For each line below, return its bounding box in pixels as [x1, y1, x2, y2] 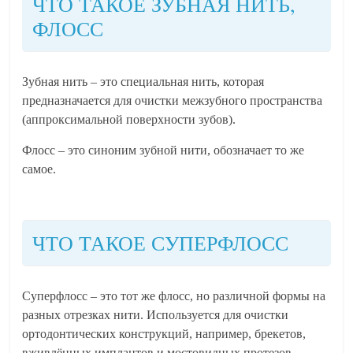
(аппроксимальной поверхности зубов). [22, 113, 236, 126]
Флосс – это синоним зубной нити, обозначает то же [22, 143, 305, 157]
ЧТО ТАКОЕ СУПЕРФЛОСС [32, 229, 289, 256]
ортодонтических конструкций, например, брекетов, [22, 327, 307, 340]
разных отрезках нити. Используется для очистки [22, 308, 289, 321]
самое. [22, 162, 57, 176]
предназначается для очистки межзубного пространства [22, 94, 323, 107]
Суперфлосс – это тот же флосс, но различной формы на [22, 289, 326, 303]
